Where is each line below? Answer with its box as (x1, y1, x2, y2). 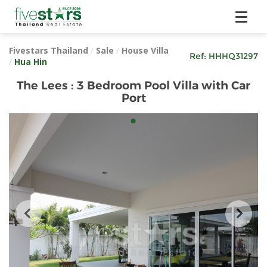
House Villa (122, 45, 169, 56)
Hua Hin (14, 56, 47, 67)
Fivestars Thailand (9, 45, 88, 56)
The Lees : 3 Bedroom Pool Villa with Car (17, 78, 250, 92)
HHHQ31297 (209, 50, 258, 61)
